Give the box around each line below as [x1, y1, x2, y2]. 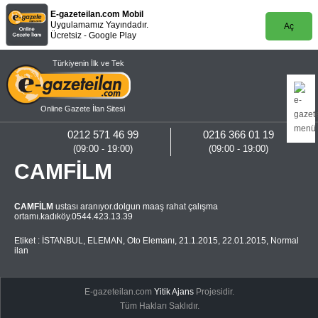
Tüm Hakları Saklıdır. [119, 301, 199, 311]
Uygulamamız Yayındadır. [50, 20, 149, 30]
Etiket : [14, 236, 42, 246]
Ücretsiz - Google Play [50, 31, 137, 40]
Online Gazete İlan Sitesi [40, 104, 125, 113]
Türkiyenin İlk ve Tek [52, 59, 124, 67]
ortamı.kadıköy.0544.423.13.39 [14, 212, 133, 221]
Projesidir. [194, 287, 235, 297]
